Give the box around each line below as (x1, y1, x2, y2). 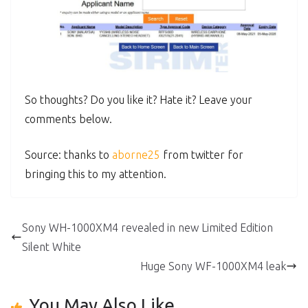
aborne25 (112, 148, 160, 162)
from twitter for (160, 148, 243, 162)
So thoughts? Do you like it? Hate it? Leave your (25, 93, 252, 107)
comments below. (25, 113, 112, 126)
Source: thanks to (25, 148, 112, 162)
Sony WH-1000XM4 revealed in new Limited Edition (22, 221, 273, 234)
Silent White (22, 241, 81, 254)
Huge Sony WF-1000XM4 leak (140, 260, 286, 273)
